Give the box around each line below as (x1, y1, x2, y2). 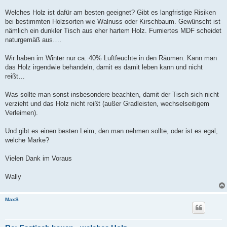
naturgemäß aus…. (5, 36, 61, 44)
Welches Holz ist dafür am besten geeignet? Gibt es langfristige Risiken (5, 9, 216, 17)
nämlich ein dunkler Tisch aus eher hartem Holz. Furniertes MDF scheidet (5, 27, 221, 35)
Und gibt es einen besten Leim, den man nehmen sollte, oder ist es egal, (5, 127, 218, 135)
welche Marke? (5, 136, 49, 144)
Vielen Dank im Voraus (5, 155, 72, 163)
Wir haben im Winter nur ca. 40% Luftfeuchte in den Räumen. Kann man (5, 54, 217, 62)
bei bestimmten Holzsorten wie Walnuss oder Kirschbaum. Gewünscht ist (5, 18, 220, 26)
